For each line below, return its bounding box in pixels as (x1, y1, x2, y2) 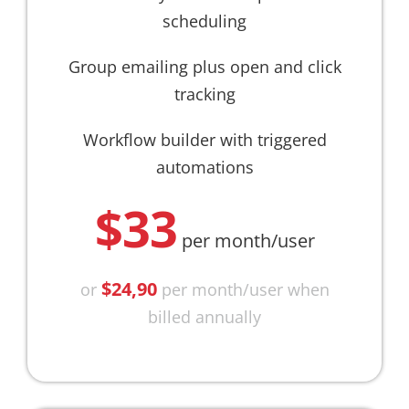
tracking (173, 83, 236, 106)
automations (155, 156, 254, 179)
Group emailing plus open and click (68, 56, 341, 79)
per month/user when (161, 278, 330, 301)
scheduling (163, 10, 246, 33)
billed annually (148, 306, 261, 329)
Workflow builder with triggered (82, 129, 327, 152)
